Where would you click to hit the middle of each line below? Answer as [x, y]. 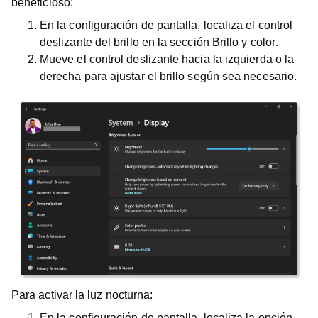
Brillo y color [244, 42]
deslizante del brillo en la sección [126, 42]
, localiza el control [245, 25]
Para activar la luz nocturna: [82, 295]
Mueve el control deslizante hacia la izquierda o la [167, 59]
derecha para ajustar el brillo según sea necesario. [169, 76]
